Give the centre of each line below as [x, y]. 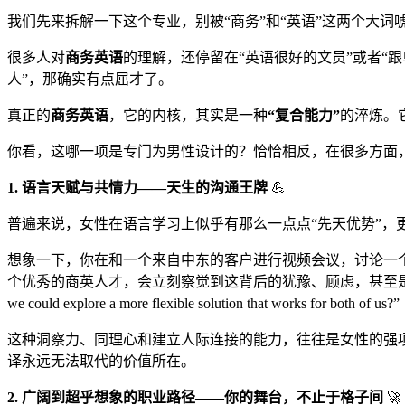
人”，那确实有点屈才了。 [90, 79]
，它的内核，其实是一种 [188, 115]
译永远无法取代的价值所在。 [101, 361]
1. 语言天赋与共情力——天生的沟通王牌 [137, 187]
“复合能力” [304, 115]
